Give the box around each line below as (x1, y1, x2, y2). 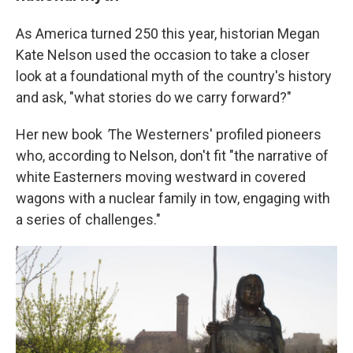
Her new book (16, 126, 106, 143)
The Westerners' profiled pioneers (108, 126, 321, 143)
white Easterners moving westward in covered (16, 169, 306, 185)
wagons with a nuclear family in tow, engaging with (16, 190, 330, 206)
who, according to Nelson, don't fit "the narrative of (16, 147, 329, 164)
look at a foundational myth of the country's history (16, 68, 332, 84)
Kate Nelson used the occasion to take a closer (16, 46, 310, 63)
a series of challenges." (16, 211, 161, 228)
